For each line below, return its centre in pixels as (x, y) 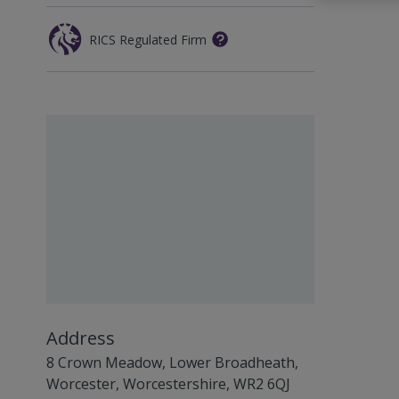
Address (81, 338)
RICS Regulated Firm (148, 39)
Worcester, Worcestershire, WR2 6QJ (168, 384)
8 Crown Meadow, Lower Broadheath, (172, 363)
